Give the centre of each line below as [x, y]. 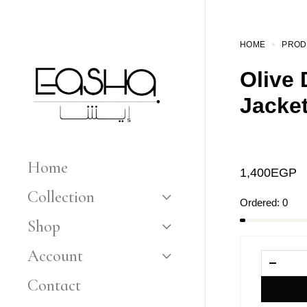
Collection [61, 197]
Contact [54, 285]
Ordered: [260, 202]
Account [55, 256]
